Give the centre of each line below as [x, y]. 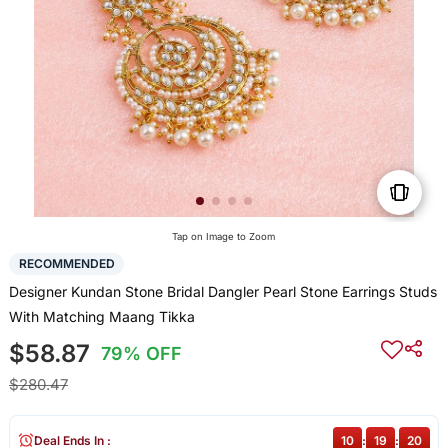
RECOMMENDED [66, 264]
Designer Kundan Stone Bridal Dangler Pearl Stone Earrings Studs [222, 291]
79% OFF [142, 353]
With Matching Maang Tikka [101, 316]
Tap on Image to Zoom [224, 237]
